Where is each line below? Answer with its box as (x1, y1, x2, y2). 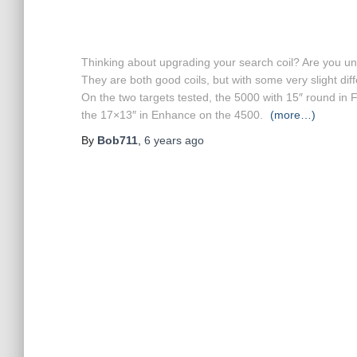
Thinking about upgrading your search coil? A (81, 56, 309, 69)
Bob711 (97, 134, 138, 147)
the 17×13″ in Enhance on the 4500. (81, 108, 263, 121)
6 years (144, 134, 182, 147)
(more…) (270, 108, 316, 121)
